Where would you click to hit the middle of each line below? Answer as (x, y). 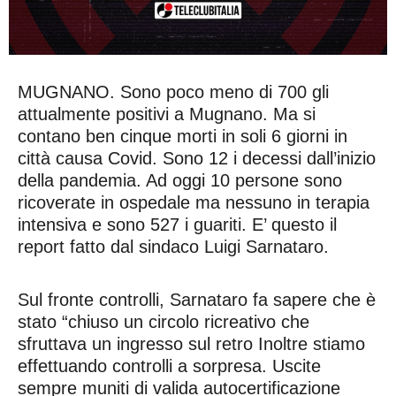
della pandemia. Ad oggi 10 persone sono (180, 181)
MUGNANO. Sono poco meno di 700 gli (173, 92)
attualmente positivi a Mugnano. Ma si (167, 114)
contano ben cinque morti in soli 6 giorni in (183, 137)
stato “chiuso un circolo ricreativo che (164, 322)
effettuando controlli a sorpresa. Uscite (169, 366)
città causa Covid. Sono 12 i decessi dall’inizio (197, 159)
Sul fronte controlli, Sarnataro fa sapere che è (197, 300)
